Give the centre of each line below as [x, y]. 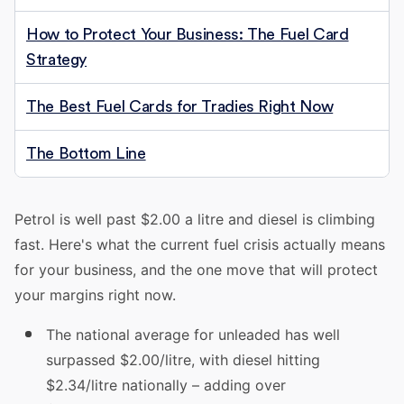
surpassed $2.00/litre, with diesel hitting [183, 360]
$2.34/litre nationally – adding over [166, 385]
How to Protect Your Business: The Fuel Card [188, 34]
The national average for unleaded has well [193, 335]
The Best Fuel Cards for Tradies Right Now [180, 106]
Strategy [57, 60]
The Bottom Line [86, 153]
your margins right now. [95, 295]
